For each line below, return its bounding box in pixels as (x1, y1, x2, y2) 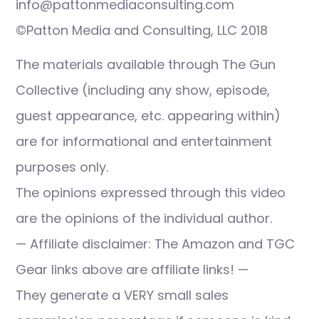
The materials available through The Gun (16, 56, 276, 73)
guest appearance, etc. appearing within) (16, 107, 281, 125)
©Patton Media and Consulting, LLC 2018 (16, 21, 268, 39)
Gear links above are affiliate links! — (16, 261, 249, 278)
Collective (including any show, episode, (16, 81, 270, 99)
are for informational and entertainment (16, 132, 272, 150)
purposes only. (16, 158, 108, 176)
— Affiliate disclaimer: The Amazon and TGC (16, 235, 295, 253)
